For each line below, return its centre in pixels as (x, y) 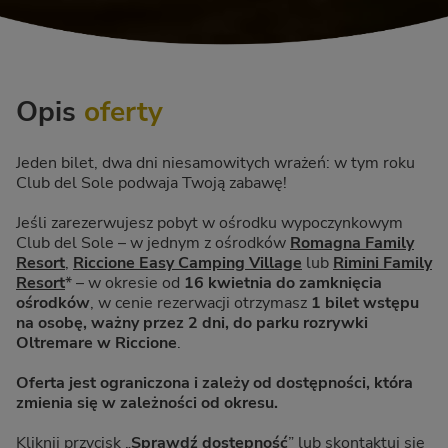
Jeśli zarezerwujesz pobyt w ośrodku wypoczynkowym (209, 223)
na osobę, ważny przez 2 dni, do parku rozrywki (192, 323)
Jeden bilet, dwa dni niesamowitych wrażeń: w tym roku (215, 163)
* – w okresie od (124, 283)
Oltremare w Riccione (96, 343)
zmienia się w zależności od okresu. (147, 403)
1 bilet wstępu (365, 303)
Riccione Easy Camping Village (187, 263)
